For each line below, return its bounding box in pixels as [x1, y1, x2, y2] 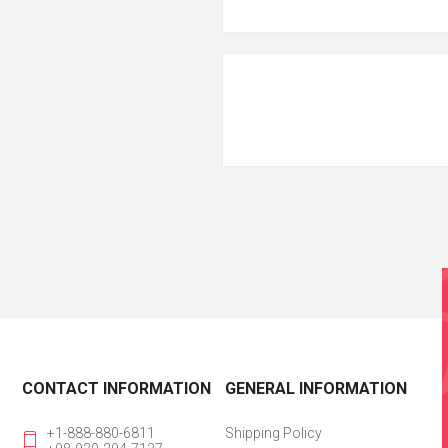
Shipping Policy [224, 425, 322, 441]
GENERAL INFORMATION [224, 379, 407, 398]
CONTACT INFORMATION [22, 379, 212, 398]
